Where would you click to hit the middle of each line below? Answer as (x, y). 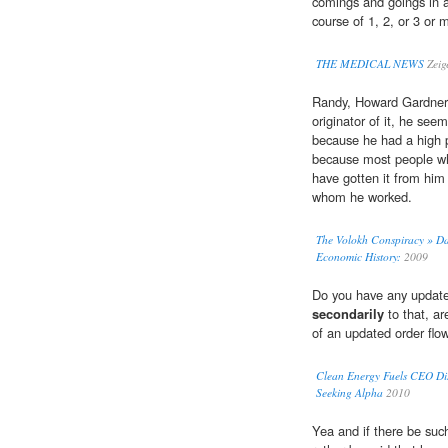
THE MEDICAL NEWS (370, 64)
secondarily (348, 314)
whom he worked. (362, 197)
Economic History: (358, 257)
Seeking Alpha (349, 393)
